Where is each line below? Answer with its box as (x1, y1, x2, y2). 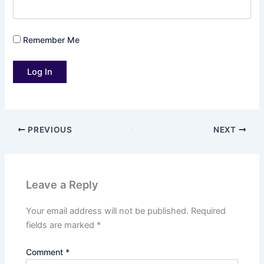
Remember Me (21, 34, 80, 45)
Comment (26, 246, 66, 257)
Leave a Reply (26, 177, 99, 191)
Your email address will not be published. (26, 205, 189, 216)
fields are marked (26, 219, 97, 230)
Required (191, 205, 226, 216)
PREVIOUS (25, 125, 72, 135)
